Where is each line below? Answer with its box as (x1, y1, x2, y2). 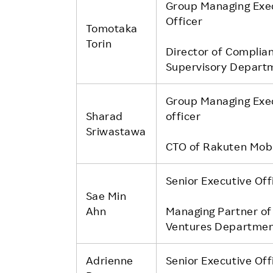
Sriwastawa (85, 124, 146, 138)
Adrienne (85, 253, 133, 267)
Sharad (85, 108, 123, 122)
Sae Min (85, 188, 127, 202)
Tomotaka (85, 21, 138, 35)
